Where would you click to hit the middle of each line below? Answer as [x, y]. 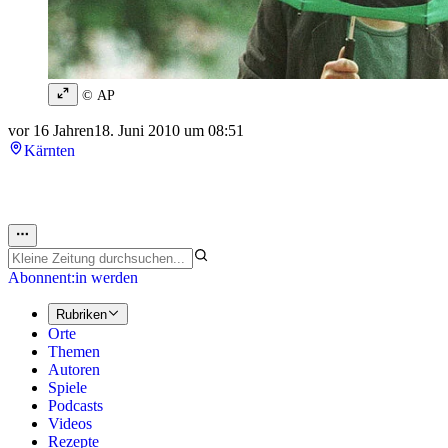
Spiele [67, 388]
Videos [70, 424]
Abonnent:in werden [73, 277]
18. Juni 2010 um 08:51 [169, 131]
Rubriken [81, 315]
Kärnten [49, 151]
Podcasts [75, 406]
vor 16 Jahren [51, 131]
